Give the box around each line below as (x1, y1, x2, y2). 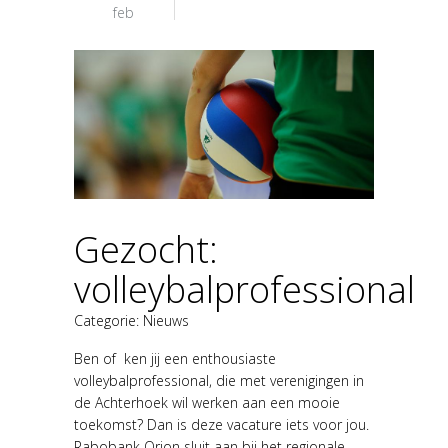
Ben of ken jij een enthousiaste (74, 349, 276, 369)
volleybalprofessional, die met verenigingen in (74, 371, 364, 391)
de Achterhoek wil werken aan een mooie (74, 393, 340, 413)
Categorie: (74, 311, 143, 331)
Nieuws (143, 311, 189, 331)
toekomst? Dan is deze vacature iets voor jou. (74, 415, 369, 435)
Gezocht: (74, 225, 218, 275)
